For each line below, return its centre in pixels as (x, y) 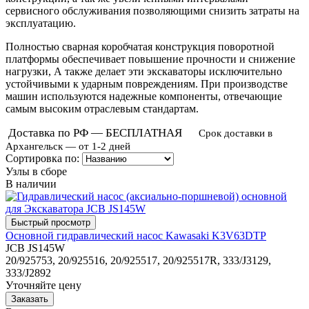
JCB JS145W (35, 248)
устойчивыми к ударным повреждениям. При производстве (147, 83)
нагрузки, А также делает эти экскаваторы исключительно (144, 71)
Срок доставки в (236, 133)
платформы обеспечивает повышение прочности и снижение (150, 59)
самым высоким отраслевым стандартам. (102, 108)
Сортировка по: (42, 158)
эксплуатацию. (41, 23)
